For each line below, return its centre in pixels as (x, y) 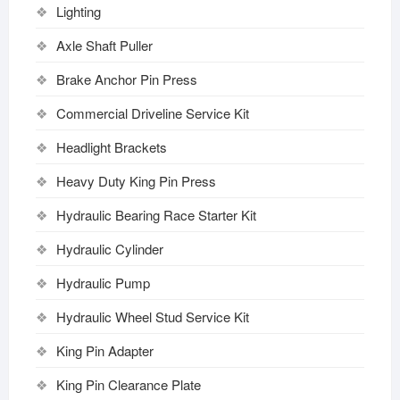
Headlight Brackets (111, 146)
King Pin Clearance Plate (128, 384)
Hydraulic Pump (103, 282)
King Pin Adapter (104, 350)
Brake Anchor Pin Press (126, 79)
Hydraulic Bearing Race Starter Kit (156, 214)
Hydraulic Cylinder (109, 248)
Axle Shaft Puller (104, 45)
